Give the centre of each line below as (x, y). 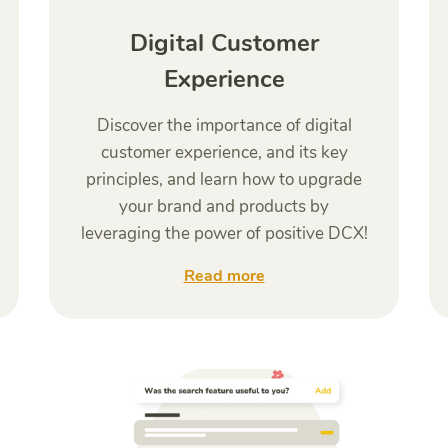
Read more (224, 276)
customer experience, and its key (224, 152)
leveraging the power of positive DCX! (224, 233)
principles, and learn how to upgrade (224, 179)
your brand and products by (224, 206)
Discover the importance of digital (224, 125)
